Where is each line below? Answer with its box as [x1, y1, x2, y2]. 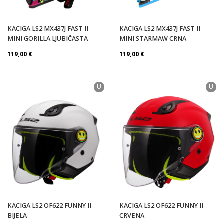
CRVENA [119, 211, 144, 220]
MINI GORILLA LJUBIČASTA [7, 34, 88, 43]
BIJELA [7, 211, 27, 220]
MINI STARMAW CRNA [119, 34, 186, 43]
